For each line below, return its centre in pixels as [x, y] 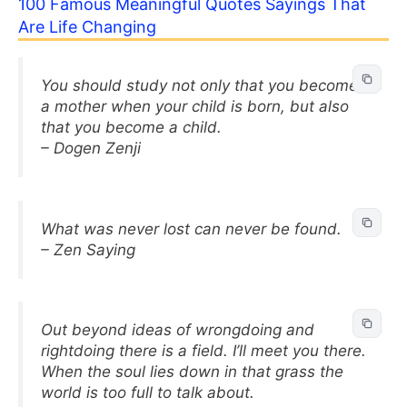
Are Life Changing [87, 27]
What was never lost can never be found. [191, 228]
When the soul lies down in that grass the [192, 372]
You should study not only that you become [199, 85]
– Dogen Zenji [91, 148]
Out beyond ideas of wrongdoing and [178, 330]
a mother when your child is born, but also [195, 106]
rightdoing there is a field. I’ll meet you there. [203, 351]
